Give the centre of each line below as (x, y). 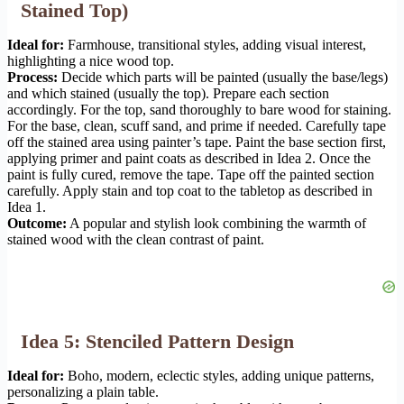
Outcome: (37, 224)
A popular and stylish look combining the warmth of (216, 224)
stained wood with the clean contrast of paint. (136, 240)
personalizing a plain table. (83, 392)
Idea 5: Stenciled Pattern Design (157, 342)
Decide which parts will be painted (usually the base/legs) (223, 78)
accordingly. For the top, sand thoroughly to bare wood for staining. (199, 110)
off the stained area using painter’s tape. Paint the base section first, (197, 142)
